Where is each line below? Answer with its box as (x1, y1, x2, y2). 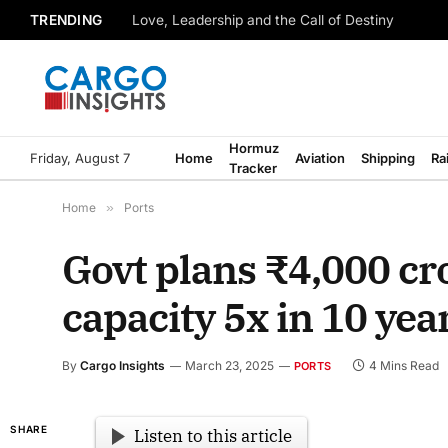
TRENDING (30, 11, 103, 28)
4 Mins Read (369, 358, 440, 373)
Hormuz (229, 140, 279, 156)
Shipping (361, 150, 415, 166)
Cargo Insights (80, 358, 165, 373)
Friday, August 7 (30, 149, 130, 166)
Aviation (295, 150, 345, 166)
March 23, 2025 (185, 358, 274, 373)
